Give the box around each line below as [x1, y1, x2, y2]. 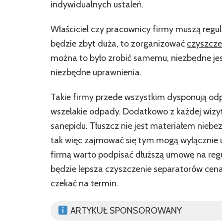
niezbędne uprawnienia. [51, 67, 142, 78]
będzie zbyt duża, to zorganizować [51, 38, 187, 49]
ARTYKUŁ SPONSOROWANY [68, 205, 182, 216]
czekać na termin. [51, 178, 118, 189]
